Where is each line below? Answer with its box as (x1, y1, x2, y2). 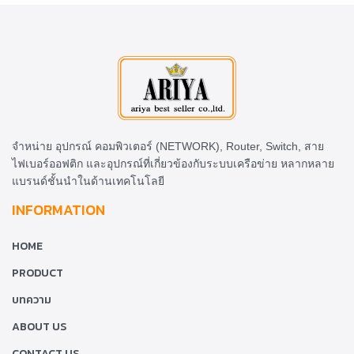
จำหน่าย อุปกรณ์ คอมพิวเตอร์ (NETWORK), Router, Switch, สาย (12, 139, 324, 153)
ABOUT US (12, 318, 66, 335)
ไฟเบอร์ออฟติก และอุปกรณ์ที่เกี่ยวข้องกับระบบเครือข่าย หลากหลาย (12, 156, 334, 170)
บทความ (12, 291, 51, 308)
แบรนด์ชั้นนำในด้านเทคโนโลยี (12, 174, 164, 187)
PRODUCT (12, 264, 63, 281)
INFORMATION (12, 198, 105, 220)
